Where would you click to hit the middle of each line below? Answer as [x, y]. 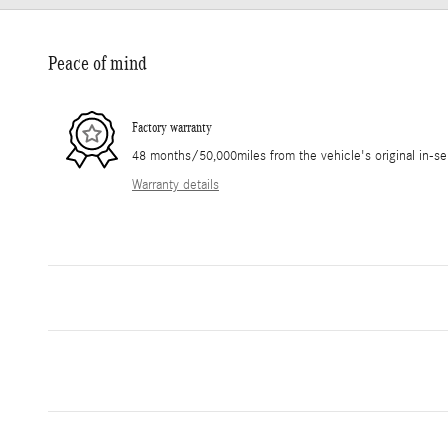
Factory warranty [172, 127]
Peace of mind [97, 63]
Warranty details [175, 185]
